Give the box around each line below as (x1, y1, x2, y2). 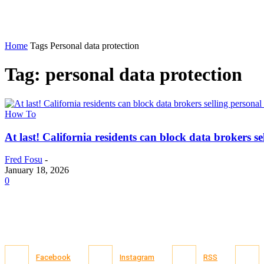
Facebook (36, 251, 71, 263)
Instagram (120, 251, 154, 263)
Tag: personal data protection (5, 64, 242, 85)
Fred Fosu (5, 154, 42, 165)
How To (5, 108, 36, 119)
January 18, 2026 (5, 165, 69, 176)
